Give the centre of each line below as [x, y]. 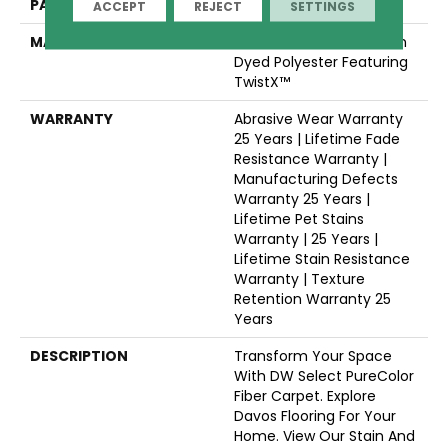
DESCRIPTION [79, 355]
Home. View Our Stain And [324, 435]
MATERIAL [65, 41]
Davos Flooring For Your [315, 415]
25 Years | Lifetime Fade [317, 138]
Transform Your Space [313, 355]
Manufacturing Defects [316, 178]
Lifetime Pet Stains [299, 218]
